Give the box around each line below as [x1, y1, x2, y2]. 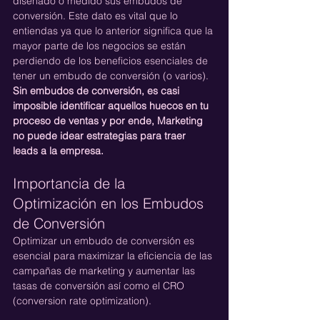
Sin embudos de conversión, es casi [13, 84, 182, 97]
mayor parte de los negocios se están [13, 39, 189, 52]
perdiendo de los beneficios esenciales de [13, 54, 211, 67]
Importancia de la [13, 174, 129, 192]
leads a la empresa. [13, 144, 104, 157]
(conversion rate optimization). [13, 294, 151, 307]
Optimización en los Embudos [13, 194, 208, 212]
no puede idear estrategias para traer [13, 129, 189, 142]
